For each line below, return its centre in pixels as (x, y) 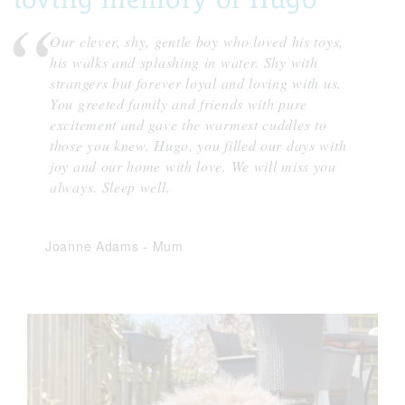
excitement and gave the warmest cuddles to (188, 125)
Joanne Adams (94, 246)
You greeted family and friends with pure (179, 104)
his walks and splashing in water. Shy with (184, 62)
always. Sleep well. (110, 187)
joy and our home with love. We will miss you (193, 166)
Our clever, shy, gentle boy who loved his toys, (197, 42)
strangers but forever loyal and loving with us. (196, 83)
